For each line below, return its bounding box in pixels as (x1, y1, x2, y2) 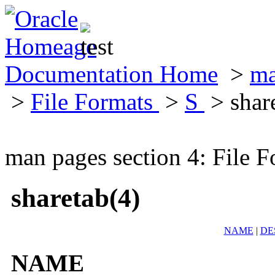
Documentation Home (5, 61, 218, 87)
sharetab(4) (11, 183, 140, 212)
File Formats (31, 88, 159, 115)
